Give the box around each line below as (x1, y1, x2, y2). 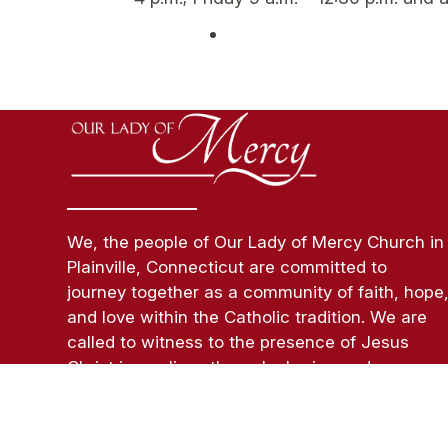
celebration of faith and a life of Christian (67, 381, 396, 402)
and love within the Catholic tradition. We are (67, 306, 428, 327)
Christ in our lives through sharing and (67, 356, 372, 377)
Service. (67, 406, 132, 427)
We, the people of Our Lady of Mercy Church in (67, 231, 445, 252)
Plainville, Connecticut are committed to (67, 256, 388, 277)
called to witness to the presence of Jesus (67, 331, 410, 352)
